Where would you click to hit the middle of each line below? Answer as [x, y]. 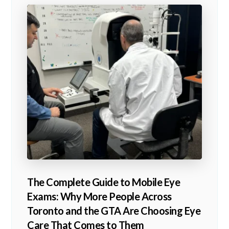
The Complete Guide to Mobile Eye [104, 182]
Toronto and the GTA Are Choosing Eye [114, 211]
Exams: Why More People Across [99, 197]
